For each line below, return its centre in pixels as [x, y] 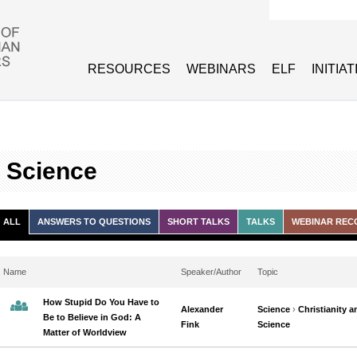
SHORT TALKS [198, 222]
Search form [311, 29]
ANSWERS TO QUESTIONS [94, 222]
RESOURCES [129, 69]
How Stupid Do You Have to [101, 302]
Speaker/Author [211, 272]
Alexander [202, 309]
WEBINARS [221, 69]
